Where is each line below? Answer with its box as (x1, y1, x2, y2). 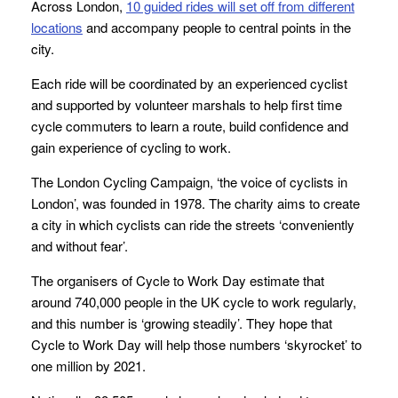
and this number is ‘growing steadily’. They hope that (31, 314, 332, 333)
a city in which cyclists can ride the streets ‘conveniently (31, 215, 354, 235)
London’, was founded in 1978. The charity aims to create (31, 194, 360, 213)
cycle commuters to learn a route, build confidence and (31, 116, 348, 136)
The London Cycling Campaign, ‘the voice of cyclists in (31, 172, 347, 192)
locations (31, 18, 83, 37)
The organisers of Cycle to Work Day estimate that (31, 271, 324, 291)
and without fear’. (31, 236, 128, 256)
